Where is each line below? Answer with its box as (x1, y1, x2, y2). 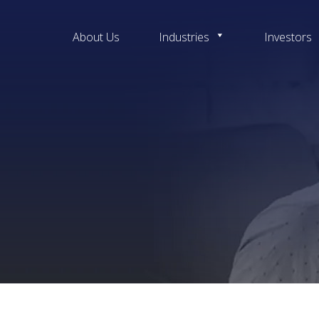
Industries (159, 29, 210, 45)
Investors (264, 29, 313, 45)
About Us (73, 29, 120, 45)
